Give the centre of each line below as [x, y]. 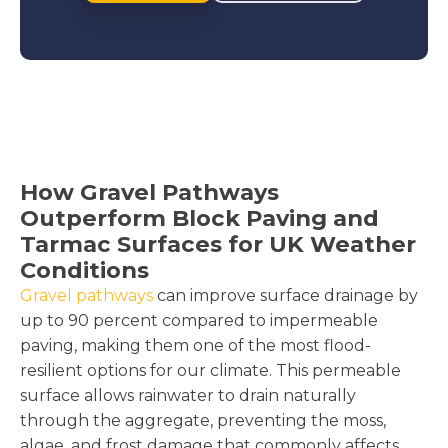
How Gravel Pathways [149, 191]
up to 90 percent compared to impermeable [199, 320]
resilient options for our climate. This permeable [210, 370]
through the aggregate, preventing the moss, [203, 420]
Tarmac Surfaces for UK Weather [218, 243]
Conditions [84, 269]
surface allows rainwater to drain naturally [188, 395]
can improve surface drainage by [285, 295]
